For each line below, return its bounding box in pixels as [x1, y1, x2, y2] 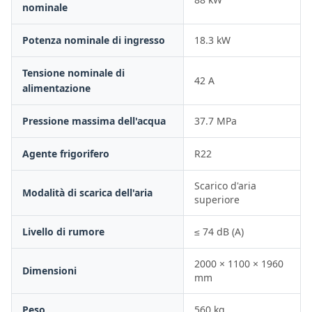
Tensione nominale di [22, 66, 125, 79]
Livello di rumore [22, 225, 104, 238]
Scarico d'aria [194, 179, 256, 192]
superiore [194, 193, 240, 206]
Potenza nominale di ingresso [22, 33, 165, 47]
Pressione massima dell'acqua [22, 114, 166, 127]
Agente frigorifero [22, 147, 109, 160]
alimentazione [22, 81, 91, 95]
